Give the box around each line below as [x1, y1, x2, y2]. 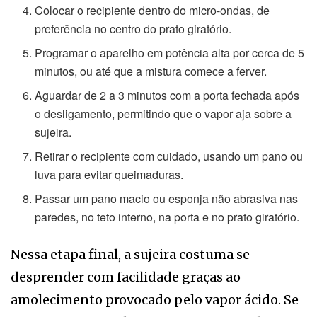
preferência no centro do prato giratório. [35, 20, 232, 37]
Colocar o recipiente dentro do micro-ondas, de [35, 1, 270, 18]
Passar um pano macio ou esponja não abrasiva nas [35, 190, 299, 207]
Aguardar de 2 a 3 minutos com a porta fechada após [35, 86, 300, 103]
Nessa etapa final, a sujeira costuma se [11, 246, 250, 263]
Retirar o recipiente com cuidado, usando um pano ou [35, 147, 304, 164]
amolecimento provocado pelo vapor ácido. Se [11, 291, 299, 308]
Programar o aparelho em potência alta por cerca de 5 [35, 44, 305, 61]
